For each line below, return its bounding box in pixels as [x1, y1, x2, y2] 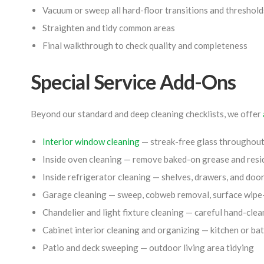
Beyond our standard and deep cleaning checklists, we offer [31, 108, 263, 119]
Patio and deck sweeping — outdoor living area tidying [42, 242, 254, 253]
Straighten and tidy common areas [42, 22, 175, 33]
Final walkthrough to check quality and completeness [42, 40, 247, 51]
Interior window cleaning [42, 136, 140, 147]
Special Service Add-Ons [31, 70, 236, 94]
